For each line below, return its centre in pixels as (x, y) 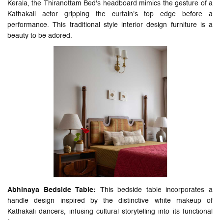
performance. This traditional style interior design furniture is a (110, 25)
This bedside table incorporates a (154, 190)
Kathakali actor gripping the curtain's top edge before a (110, 14)
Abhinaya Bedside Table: (52, 190)
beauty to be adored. (41, 36)
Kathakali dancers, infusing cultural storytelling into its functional (110, 212)
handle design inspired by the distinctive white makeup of (110, 201)
